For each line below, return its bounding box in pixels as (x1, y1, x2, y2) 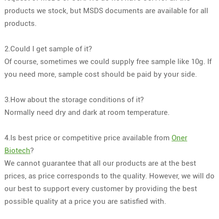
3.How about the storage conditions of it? (4, 95, 144, 104)
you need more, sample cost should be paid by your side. (4, 69, 197, 79)
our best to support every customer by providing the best (4, 184, 197, 193)
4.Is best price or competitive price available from (4, 133, 172, 142)
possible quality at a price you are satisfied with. (4, 197, 166, 206)
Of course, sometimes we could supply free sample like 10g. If (4, 57, 212, 66)
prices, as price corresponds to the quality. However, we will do (4, 171, 215, 180)
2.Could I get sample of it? (4, 44, 92, 53)
